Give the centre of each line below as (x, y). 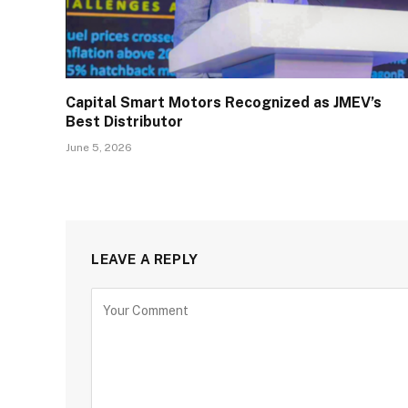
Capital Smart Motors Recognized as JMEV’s (224, 102)
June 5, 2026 (99, 147)
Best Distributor (124, 121)
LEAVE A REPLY (145, 259)
